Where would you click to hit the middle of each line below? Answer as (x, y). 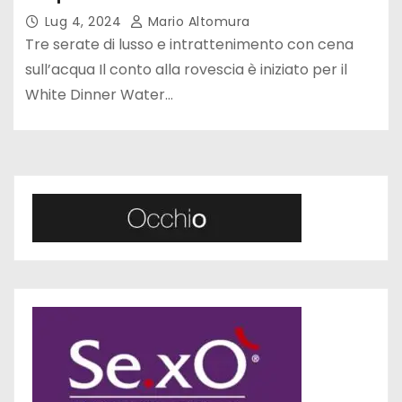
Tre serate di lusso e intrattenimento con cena (189, 44)
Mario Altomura (197, 21)
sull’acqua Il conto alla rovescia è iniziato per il (186, 69)
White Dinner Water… (99, 94)
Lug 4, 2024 (85, 21)
